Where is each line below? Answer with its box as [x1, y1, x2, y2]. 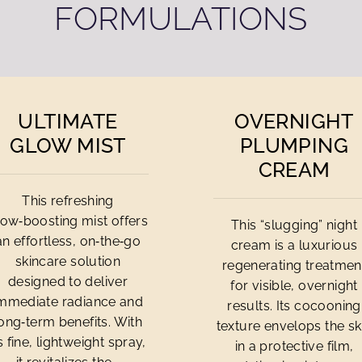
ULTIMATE [18, 109, 118, 133]
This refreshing [22, 193, 114, 208]
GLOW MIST [10, 133, 126, 158]
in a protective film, [234, 339, 354, 354]
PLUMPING [239, 133, 349, 158]
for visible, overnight [230, 278, 358, 293]
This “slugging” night [231, 217, 357, 233]
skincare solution [15, 254, 121, 269]
